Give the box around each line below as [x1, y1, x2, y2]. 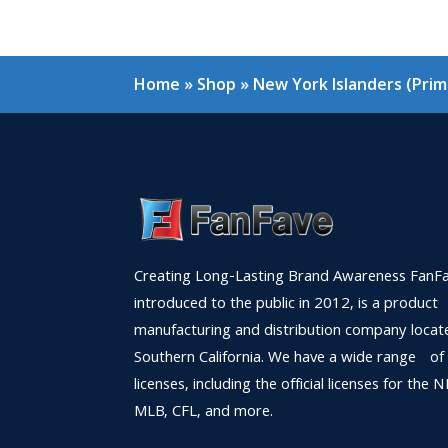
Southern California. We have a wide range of [134, 345, 445, 372]
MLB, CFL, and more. [134, 399, 274, 426]
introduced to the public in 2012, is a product [134, 291, 439, 318]
